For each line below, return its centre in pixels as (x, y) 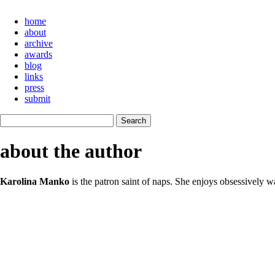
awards (38, 54)
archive (39, 43)
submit (37, 99)
